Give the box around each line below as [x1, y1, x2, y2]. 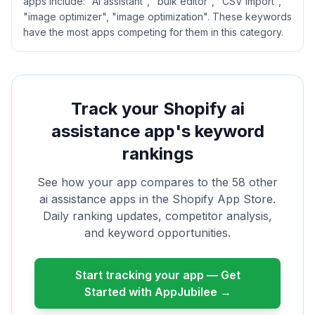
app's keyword [139, 121, 264, 141]
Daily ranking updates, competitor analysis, [43, 209, 272, 223]
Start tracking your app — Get [75, 268, 240, 282]
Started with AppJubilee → [84, 285, 231, 299]
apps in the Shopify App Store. [106, 192, 276, 206]
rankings [122, 143, 193, 164]
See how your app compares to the [37, 175, 232, 189]
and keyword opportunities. [84, 226, 231, 240]
